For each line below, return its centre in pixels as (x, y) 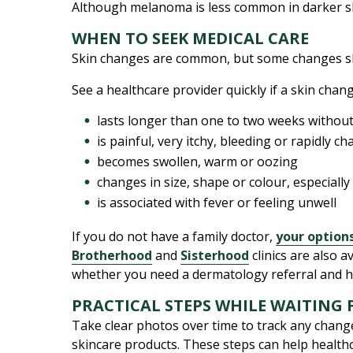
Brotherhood (112, 255)
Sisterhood (215, 255)
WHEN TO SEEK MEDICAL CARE (191, 38)
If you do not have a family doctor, (174, 236)
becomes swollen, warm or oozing (198, 162)
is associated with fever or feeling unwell (217, 203)
